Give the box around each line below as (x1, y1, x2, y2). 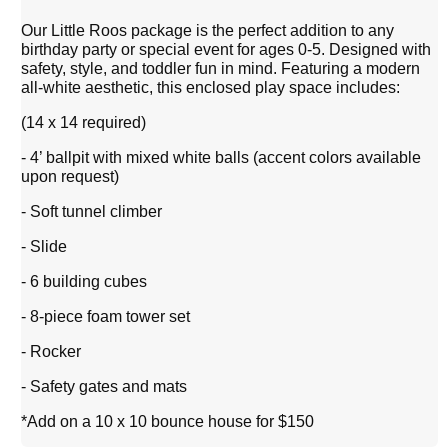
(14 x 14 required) (21, 113, 147, 131)
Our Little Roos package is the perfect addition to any (21, 21, 395, 39)
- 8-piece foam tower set (21, 307, 199, 325)
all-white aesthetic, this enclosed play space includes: (21, 78, 405, 96)
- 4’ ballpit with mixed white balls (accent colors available (21, 148, 422, 166)
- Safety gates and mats (21, 377, 192, 395)
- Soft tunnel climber (21, 202, 167, 220)
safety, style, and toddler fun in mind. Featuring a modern (21, 59, 421, 77)
